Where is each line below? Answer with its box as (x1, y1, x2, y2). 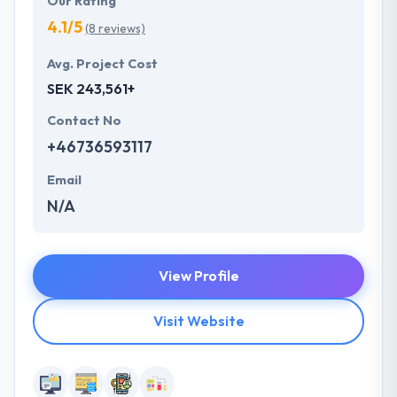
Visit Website (152, 312, 245, 331)
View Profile (158, 267, 239, 285)
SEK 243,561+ (47, 80, 135, 98)
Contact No (47, 113, 121, 129)
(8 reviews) (85, 20, 145, 37)
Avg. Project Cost (47, 56, 158, 73)
